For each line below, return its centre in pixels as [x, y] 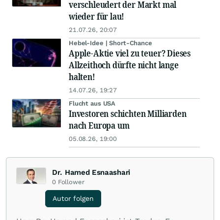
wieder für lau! [97, 16]
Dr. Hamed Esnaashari [91, 172]
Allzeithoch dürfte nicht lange [124, 65]
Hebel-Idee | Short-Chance [110, 43]
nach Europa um [99, 125]
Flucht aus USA [92, 103]
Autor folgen [73, 198]
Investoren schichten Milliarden [128, 113]
